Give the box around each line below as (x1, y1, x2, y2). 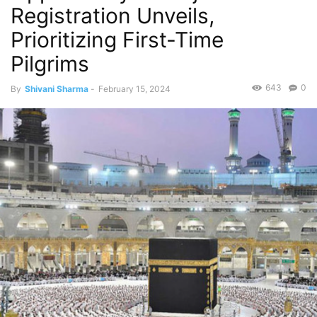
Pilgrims (11, 51, 89, 76)
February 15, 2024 (98, 83, 171, 94)
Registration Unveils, (11, 3, 214, 28)
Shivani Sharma (25, 83, 88, 94)
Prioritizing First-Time (11, 27, 224, 52)
